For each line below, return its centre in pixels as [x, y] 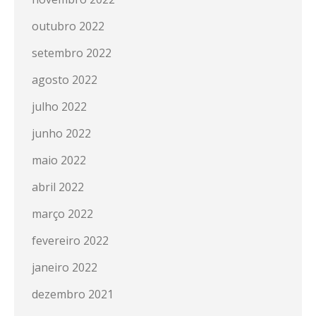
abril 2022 [58, 187]
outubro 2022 [68, 26]
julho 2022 [59, 107]
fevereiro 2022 [70, 241]
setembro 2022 [72, 53]
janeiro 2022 [65, 267]
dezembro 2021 [73, 294]
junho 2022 [61, 133]
